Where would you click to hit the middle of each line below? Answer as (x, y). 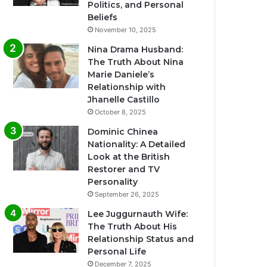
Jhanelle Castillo (124, 100)
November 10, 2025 (126, 30)
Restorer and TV (124, 170)
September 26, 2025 (127, 195)
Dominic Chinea (123, 132)
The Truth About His (133, 227)
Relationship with (127, 87)
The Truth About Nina (136, 62)
